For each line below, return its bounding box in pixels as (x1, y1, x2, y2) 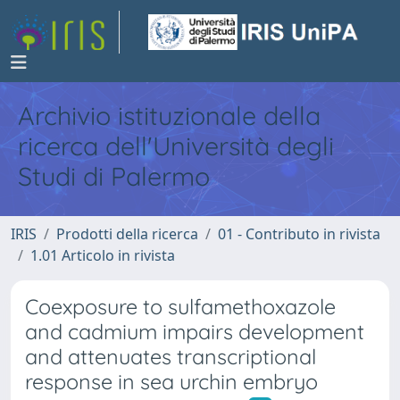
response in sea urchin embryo (25, 369, 318, 395)
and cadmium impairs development (25, 319, 364, 345)
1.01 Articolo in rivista (30, 246, 175, 265)
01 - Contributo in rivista (218, 224, 380, 244)
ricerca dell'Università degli (18, 129, 334, 162)
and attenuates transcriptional (25, 344, 316, 370)
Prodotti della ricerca (56, 224, 198, 244)
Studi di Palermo (18, 160, 210, 192)
